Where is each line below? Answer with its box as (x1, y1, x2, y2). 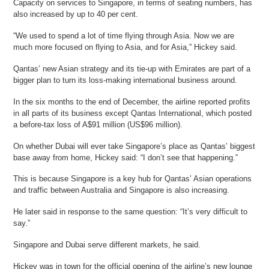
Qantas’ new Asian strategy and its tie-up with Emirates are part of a (13, 64, 251, 73)
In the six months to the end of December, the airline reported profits (13, 97, 251, 106)
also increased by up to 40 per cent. (13, 9, 139, 19)
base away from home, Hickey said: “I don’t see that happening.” (13, 153, 238, 162)
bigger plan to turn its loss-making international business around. (13, 75, 238, 85)
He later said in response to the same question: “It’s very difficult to (13, 207, 248, 217)
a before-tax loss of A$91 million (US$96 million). (13, 119, 183, 129)
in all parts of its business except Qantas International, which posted (13, 108, 252, 118)
